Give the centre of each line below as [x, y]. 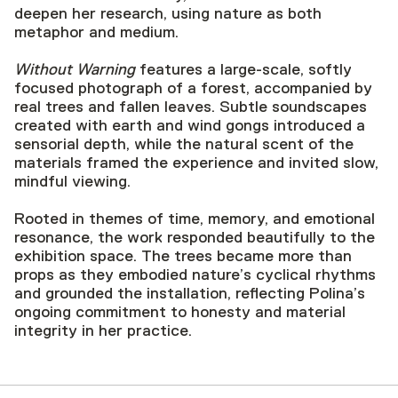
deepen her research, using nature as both [168, 13]
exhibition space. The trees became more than [183, 256]
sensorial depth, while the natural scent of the [184, 144]
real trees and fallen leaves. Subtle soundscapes [191, 107]
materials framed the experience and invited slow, [196, 163]
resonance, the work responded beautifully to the [195, 237]
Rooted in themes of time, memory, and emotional [195, 219]
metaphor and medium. [96, 32]
